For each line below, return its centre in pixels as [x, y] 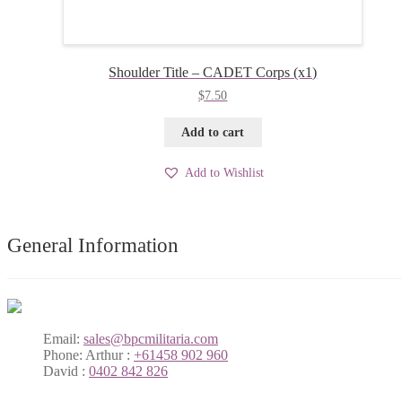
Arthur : [108, 355]
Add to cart [213, 132]
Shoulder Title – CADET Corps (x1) [213, 73]
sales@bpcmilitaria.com [151, 339]
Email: [61, 339]
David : [66, 371]
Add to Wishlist [224, 172]
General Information [93, 245]
